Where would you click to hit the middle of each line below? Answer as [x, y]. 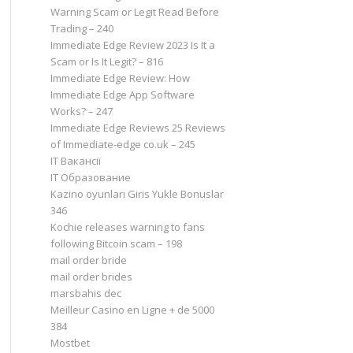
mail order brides [91, 277]
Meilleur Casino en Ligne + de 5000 [132, 310]
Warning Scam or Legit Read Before [134, 12]
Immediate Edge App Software [122, 95]
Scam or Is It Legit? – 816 [106, 61]
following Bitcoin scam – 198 [116, 243]
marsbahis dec [85, 293]
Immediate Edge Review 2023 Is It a [132, 45]
